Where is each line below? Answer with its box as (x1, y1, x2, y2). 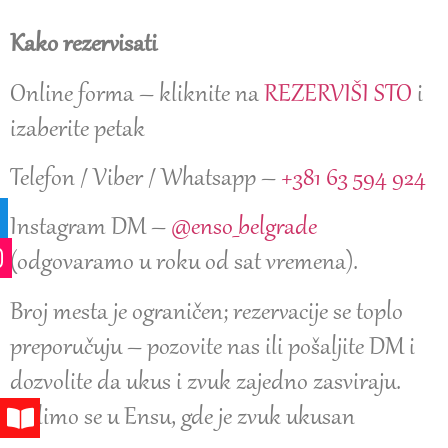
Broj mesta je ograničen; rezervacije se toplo (10, 297, 403, 328)
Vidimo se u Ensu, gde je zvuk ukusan (10, 402, 355, 433)
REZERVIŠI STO (264, 79, 412, 110)
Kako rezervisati (10, 30, 157, 61)
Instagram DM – (10, 213, 171, 244)
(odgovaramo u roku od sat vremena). (10, 248, 358, 279)
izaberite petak (10, 114, 145, 145)
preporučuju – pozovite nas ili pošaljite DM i (10, 332, 415, 363)
